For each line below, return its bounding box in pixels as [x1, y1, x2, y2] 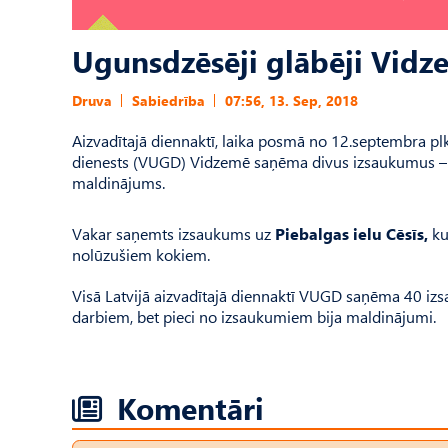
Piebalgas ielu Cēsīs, [275, 223, 428, 244]
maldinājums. [72, 172, 165, 193]
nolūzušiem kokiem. [72, 244, 210, 265]
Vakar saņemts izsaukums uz [72, 223, 275, 244]
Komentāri [117, 387, 264, 428]
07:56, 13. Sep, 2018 [225, 91, 358, 110]
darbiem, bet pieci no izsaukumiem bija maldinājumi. [72, 306, 436, 327]
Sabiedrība [132, 91, 205, 110]
